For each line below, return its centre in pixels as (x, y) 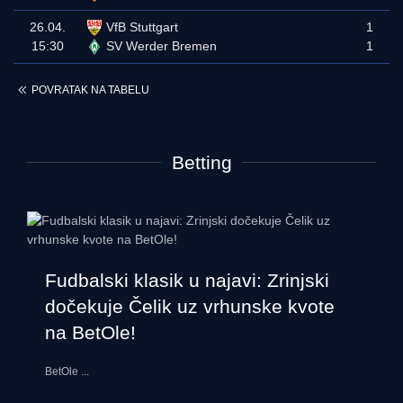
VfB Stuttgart (142, 27)
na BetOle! (90, 332)
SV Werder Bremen (161, 46)
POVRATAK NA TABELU (90, 90)
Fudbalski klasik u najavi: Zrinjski (187, 280)
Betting (201, 162)
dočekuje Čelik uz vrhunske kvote (190, 306)
